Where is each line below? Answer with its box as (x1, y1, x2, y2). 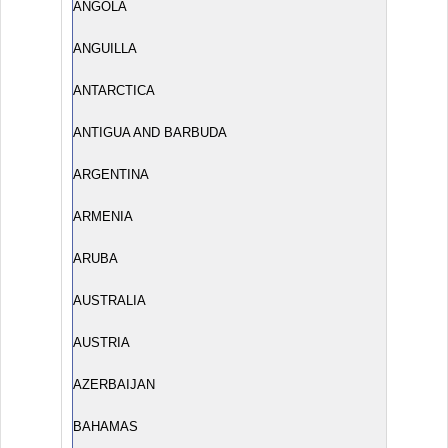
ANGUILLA (73, 41, 137, 56)
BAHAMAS (73, 419, 138, 434)
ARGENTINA (73, 167, 149, 182)
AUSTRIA (73, 335, 130, 350)
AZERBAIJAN (73, 377, 155, 392)
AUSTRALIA (73, 293, 146, 308)
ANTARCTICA (73, 83, 155, 98)
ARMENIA (73, 209, 133, 224)
